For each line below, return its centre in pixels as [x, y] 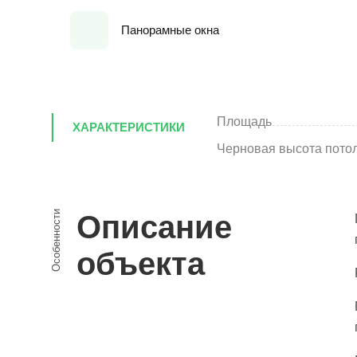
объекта [141, 264]
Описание [154, 227]
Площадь [244, 122]
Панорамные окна [170, 30]
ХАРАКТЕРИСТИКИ [129, 127]
